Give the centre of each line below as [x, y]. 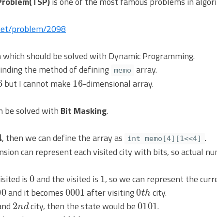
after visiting [111, 192]
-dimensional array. [118, 83]
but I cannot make [38, 83]
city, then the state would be [83, 206]
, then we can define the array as [63, 138]
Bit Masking [84, 110]
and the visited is [68, 179]
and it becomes [36, 192]
